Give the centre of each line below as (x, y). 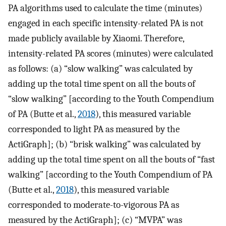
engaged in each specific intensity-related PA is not (106, 23)
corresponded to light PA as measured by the (94, 129)
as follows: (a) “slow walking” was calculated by (100, 68)
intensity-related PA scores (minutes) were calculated (111, 53)
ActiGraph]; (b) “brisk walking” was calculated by (104, 144)
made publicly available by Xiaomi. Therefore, (96, 38)
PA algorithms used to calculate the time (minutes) (105, 8)
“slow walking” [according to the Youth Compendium (111, 99)
